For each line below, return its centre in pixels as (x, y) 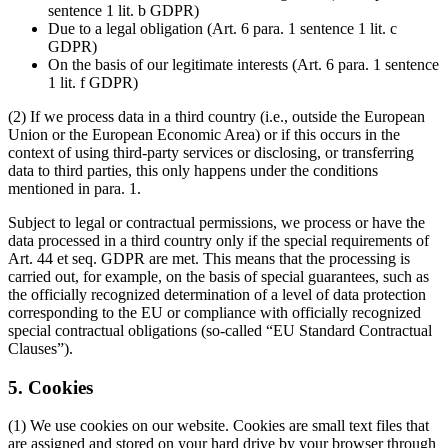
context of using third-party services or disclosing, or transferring (211, 152)
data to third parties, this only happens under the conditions (193, 170)
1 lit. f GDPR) (93, 82)
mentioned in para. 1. (74, 188)
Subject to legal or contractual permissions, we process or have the (216, 222)
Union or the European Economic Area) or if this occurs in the (204, 134)
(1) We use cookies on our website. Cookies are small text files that (218, 426)
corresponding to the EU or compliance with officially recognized (214, 312)
